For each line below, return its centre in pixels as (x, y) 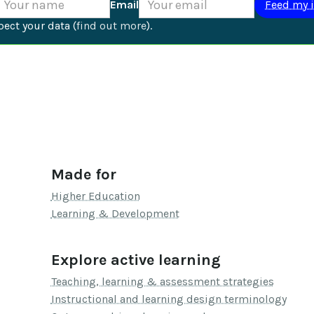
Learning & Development (115, 214)
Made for (83, 175)
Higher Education (95, 196)
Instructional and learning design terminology (169, 299)
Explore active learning (136, 260)
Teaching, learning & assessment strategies (162, 282)
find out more (111, 26)
